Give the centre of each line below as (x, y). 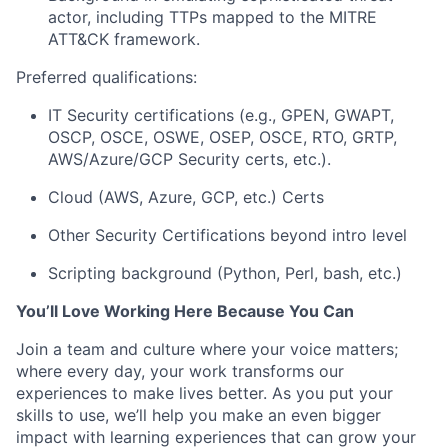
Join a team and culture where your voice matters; (207, 349)
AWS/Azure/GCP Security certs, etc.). (189, 159)
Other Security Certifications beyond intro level (227, 235)
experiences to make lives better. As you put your (204, 393)
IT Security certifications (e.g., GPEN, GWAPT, (221, 115)
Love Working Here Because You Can (206, 311)
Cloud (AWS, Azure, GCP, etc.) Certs (186, 197)
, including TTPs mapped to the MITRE (232, 17)
